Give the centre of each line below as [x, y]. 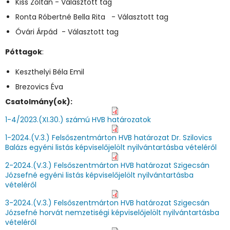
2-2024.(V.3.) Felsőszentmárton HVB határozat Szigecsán [107, 165]
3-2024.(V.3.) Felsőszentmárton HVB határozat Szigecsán [107, 203]
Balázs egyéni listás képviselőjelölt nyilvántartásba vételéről [111, 147]
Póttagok [24, 52]
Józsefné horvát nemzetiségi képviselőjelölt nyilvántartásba [112, 213]
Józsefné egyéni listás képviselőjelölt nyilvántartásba [99, 175]
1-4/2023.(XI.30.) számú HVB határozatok [78, 120]
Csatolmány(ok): [40, 102]
